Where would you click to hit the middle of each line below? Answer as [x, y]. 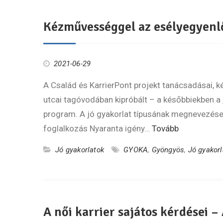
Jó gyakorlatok [80, 150]
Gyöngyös [168, 150]
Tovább [165, 128]
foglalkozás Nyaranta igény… [98, 128]
